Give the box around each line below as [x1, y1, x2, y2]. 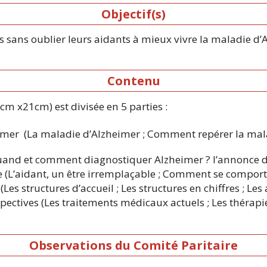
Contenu [107, 73, 160, 89]
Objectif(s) [101, 5, 166, 22]
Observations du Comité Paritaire [29, 237, 238, 253]
